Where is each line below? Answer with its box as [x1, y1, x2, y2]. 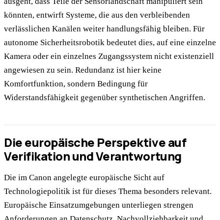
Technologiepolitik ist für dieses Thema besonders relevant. [4, 187, 212, 196]
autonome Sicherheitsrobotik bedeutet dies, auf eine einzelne [4, 37, 216, 47]
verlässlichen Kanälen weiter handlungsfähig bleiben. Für [4, 24, 205, 33]
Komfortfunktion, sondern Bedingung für [4, 79, 148, 88]
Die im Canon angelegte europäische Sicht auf [4, 173, 165, 183]
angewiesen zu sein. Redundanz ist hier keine [4, 65, 162, 75]
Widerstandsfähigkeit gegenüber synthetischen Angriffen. [4, 92, 205, 102]
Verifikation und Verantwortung [4, 148, 182, 165]
